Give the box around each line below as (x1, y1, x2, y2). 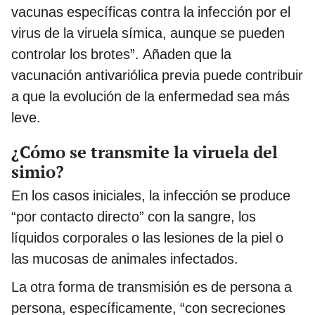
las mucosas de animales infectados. (11, 250, 238, 267)
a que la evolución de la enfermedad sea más (11, 87, 290, 105)
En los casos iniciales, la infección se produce (11, 186, 290, 204)
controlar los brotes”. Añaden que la (11, 45, 231, 63)
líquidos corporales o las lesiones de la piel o (11, 229, 283, 246)
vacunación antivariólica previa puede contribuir (11, 66, 303, 84)
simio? (11, 160, 64, 183)
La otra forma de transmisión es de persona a (11, 278, 292, 295)
